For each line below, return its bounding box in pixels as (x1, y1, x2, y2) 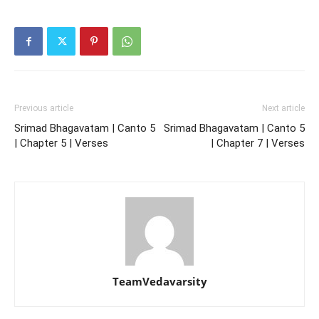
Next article (262, 103, 305, 114)
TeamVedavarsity (112, 274, 207, 289)
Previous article (14, 103, 73, 114)
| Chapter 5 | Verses (14, 137, 108, 150)
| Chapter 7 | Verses (211, 137, 305, 150)
